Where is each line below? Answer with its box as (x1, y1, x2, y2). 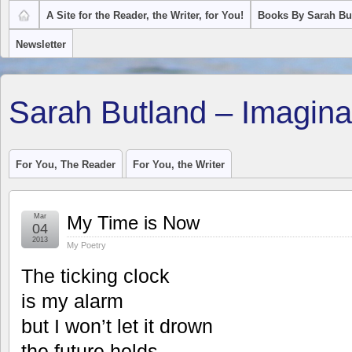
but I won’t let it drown (21, 315, 213, 337)
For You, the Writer (133, 159, 225, 170)
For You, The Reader (16, 159, 115, 170)
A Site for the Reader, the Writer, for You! (46, 9, 244, 21)
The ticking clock (21, 265, 170, 287)
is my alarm (21, 290, 123, 312)
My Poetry (67, 240, 106, 250)
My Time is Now (67, 212, 200, 233)
